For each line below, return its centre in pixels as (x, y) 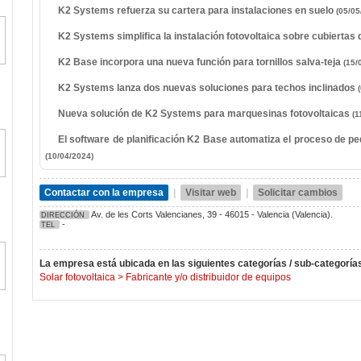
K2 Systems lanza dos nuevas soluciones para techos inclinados (208, 88)
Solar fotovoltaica (77, 277)
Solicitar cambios (298, 193)
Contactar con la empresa (104, 193)
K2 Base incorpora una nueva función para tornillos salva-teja (201, 62)
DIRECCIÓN (63, 215)
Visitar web (211, 193)
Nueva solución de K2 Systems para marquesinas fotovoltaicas (205, 114)
